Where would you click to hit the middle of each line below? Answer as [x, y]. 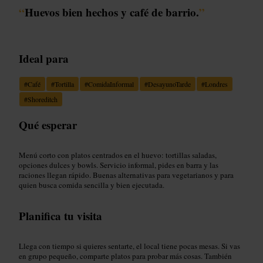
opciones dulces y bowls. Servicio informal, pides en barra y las [119, 165]
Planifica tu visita [60, 215]
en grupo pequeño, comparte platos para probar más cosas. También [125, 256]
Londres [216, 84]
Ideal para [44, 58]
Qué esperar [48, 124]
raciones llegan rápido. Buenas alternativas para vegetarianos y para [126, 175]
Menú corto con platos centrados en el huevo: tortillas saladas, [118, 155]
